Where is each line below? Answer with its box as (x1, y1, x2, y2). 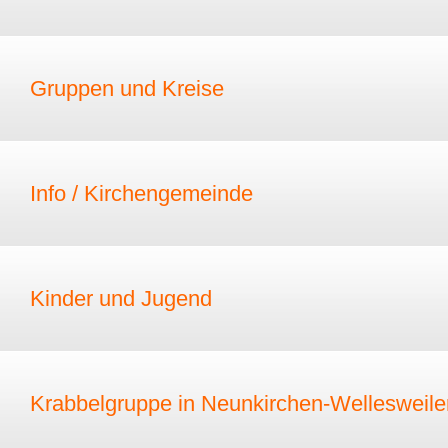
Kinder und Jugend (30, 286, 212, 311)
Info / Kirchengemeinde (30, 181, 253, 206)
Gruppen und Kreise (30, 76, 224, 101)
